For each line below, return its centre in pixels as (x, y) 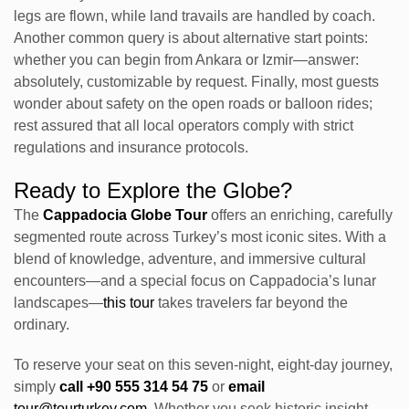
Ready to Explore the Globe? (153, 191)
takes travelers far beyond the (251, 303)
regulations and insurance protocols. (131, 148)
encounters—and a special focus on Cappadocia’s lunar (195, 281)
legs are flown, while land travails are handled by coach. (194, 16)
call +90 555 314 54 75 (134, 387)
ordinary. (42, 325)
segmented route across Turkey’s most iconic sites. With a (200, 237)
